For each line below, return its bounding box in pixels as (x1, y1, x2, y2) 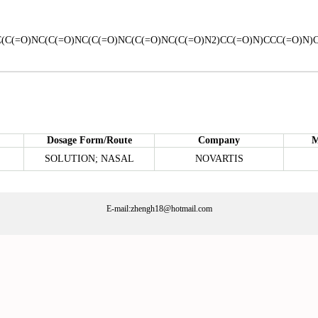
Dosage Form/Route (46, 135, 132, 146)
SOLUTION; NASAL (44, 153, 134, 164)
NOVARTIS (194, 153, 243, 164)
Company (198, 135, 241, 146)
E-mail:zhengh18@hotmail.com (106, 204, 212, 214)
